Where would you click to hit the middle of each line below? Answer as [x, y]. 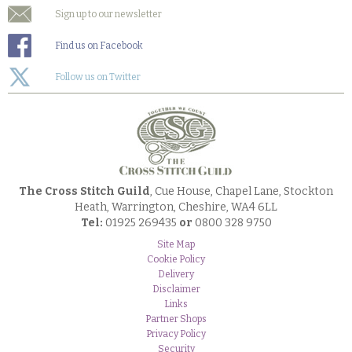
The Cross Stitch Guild [84, 191]
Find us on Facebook [99, 46]
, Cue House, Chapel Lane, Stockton [242, 191]
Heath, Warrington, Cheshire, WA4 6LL [176, 207]
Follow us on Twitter [98, 77]
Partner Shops [176, 319]
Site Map [176, 244]
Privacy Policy [176, 334]
